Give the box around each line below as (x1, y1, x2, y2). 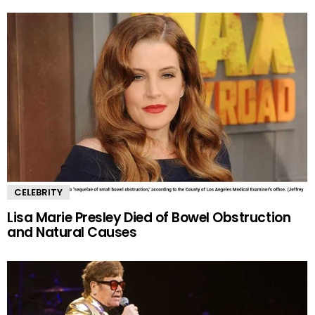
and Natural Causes (7, 222, 137, 242)
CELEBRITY (14, 186, 63, 200)
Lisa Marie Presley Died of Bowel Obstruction (7, 207, 291, 227)
